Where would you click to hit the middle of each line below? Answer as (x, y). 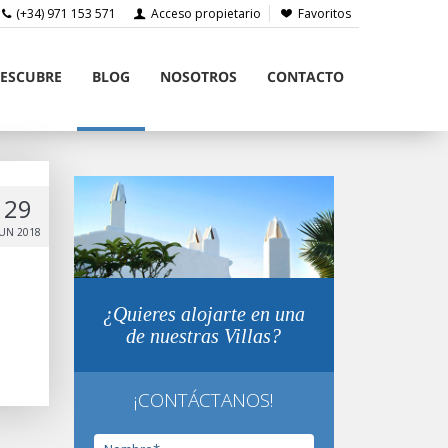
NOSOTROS (198, 76)
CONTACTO (305, 76)
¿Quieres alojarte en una (203, 314)
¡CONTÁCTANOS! (203, 400)
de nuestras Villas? (203, 336)
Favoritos (324, 13)
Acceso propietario (204, 13)
